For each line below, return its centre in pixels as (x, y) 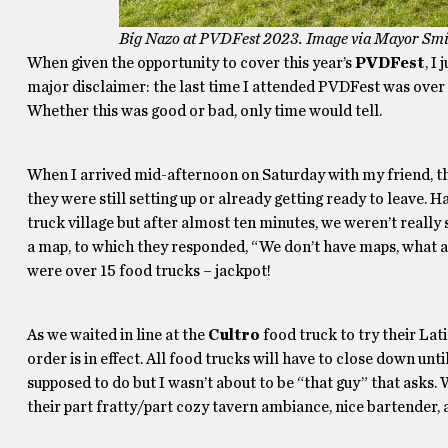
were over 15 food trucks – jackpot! (148, 271)
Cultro (233, 335)
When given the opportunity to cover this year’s (190, 63)
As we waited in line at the (117, 335)
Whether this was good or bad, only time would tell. (204, 111)
